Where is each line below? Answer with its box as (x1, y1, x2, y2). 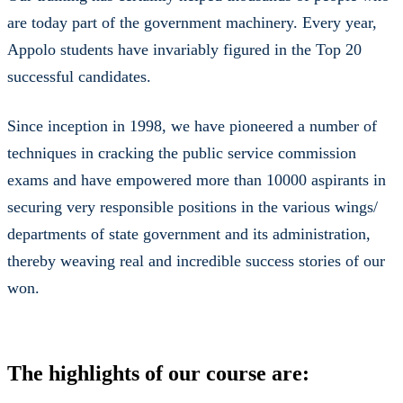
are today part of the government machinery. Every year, (7, 13, 377, 31)
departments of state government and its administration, (7, 224, 371, 243)
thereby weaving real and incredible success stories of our (7, 251, 385, 270)
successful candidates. (7, 67, 151, 85)
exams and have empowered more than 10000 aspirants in (7, 170, 386, 189)
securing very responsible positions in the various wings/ (7, 197, 378, 216)
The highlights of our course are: (7, 361, 309, 385)
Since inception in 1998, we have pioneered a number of (7, 116, 377, 135)
